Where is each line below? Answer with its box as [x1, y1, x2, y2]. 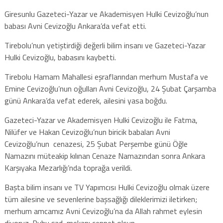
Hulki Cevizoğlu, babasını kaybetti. [4, 51, 116, 63]
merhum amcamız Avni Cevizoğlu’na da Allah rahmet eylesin [4, 205, 202, 217]
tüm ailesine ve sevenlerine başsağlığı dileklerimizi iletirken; [4, 193, 197, 205]
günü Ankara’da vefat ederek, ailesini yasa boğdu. [4, 94, 167, 107]
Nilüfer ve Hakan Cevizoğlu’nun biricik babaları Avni [4, 125, 170, 138]
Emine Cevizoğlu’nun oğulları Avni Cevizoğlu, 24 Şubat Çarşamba [4, 82, 216, 95]
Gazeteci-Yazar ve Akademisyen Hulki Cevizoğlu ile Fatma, [4, 113, 198, 126]
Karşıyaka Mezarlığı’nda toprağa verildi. [4, 161, 132, 174]
